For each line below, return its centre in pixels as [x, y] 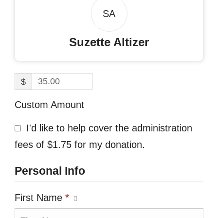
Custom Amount [49, 105]
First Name [40, 198]
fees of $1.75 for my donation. [80, 145]
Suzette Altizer [109, 42]
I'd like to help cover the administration [109, 128]
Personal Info [50, 171]
